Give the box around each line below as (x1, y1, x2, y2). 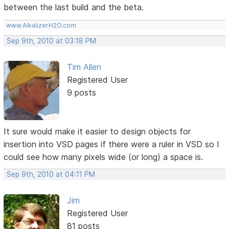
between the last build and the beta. (4, 2, 144, 12)
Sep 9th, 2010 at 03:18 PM (7, 36, 97, 45)
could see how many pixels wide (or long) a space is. (4, 152, 203, 163)
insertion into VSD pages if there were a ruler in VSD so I (4, 139, 220, 150)
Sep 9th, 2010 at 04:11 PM (7, 170, 96, 179)
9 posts (66, 87, 96, 98)
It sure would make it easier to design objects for (4, 126, 191, 137)
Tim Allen (66, 61, 101, 72)
